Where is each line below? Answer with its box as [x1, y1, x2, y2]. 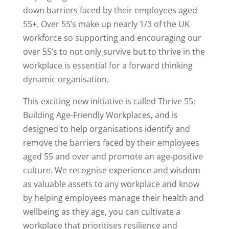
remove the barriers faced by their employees [22, 137, 199, 149]
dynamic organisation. [22, 74, 109, 85]
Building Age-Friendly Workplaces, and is [22, 109, 178, 121]
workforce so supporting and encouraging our [22, 32, 201, 44]
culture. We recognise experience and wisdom [22, 165, 200, 176]
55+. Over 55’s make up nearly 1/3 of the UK [22, 18, 190, 30]
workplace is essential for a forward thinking [22, 60, 193, 72]
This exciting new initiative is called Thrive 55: [22, 96, 195, 107]
